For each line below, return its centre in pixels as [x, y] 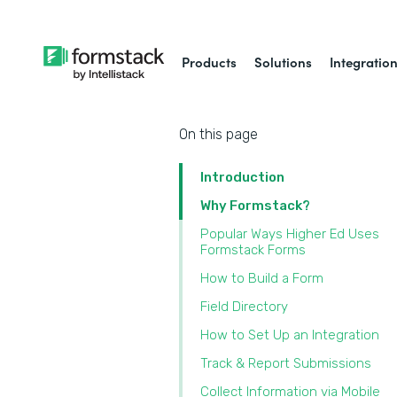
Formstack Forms [253, 250]
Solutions [284, 62]
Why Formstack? [255, 206]
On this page [218, 134]
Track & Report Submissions [286, 363]
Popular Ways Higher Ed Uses [290, 234]
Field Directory [244, 307]
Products [210, 62]
